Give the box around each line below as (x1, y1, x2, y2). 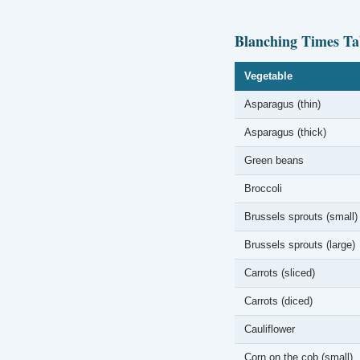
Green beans (244, 154, 304, 166)
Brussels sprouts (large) (244, 239, 355, 251)
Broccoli (244, 182, 282, 194)
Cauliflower (244, 323, 295, 335)
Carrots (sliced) (244, 267, 315, 279)
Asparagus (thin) (244, 98, 321, 110)
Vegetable (244, 70, 292, 82)
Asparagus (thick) (244, 126, 326, 138)
